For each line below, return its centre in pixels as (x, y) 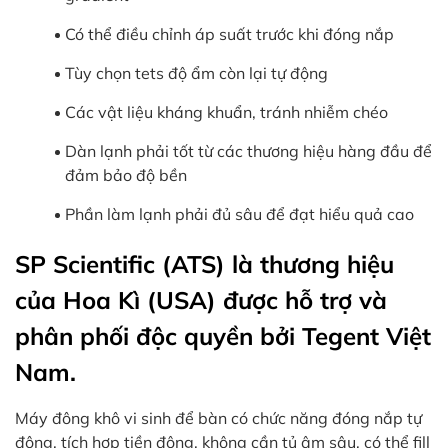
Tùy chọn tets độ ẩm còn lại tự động (196, 73)
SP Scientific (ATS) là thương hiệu (204, 264)
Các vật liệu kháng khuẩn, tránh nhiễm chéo (226, 112)
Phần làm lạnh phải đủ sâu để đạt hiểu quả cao (239, 214)
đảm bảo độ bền (126, 175)
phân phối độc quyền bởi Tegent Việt (223, 336)
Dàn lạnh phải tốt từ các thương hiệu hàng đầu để (248, 151)
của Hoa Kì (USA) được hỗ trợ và (201, 300)
